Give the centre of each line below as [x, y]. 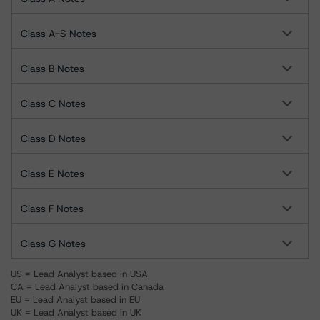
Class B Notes [52, 69]
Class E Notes [52, 174]
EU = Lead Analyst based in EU [75, 300]
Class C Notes [53, 104]
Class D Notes [53, 139]
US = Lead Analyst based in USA [79, 274]
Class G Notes [53, 244]
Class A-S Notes [59, 34]
